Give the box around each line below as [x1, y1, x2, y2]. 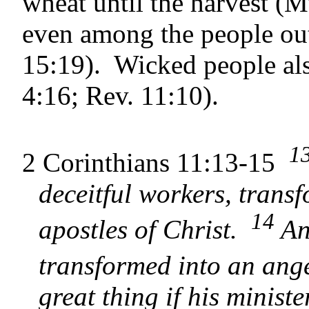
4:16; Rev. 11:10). [22, 81, 219, 111]
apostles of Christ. [39, 215, 251, 245]
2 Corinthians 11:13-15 [22, 148, 289, 178]
